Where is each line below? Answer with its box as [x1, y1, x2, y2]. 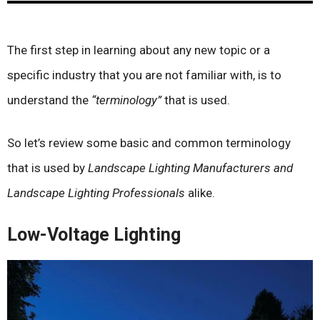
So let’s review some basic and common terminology [7, 136, 291, 151]
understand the [7, 92, 91, 107]
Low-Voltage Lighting [7, 224, 181, 245]
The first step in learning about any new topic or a [7, 42, 270, 57]
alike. [188, 186, 215, 201]
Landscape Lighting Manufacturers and [88, 161, 293, 176]
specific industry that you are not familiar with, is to [7, 67, 281, 82]
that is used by [7, 161, 88, 176]
